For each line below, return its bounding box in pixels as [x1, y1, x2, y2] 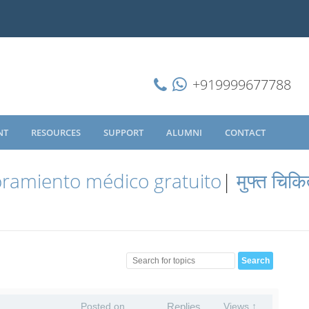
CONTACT [225, 126, 268, 139]
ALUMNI [166, 126, 204, 139]
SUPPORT [103, 126, 146, 139]
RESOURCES [31, 126, 83, 139]
